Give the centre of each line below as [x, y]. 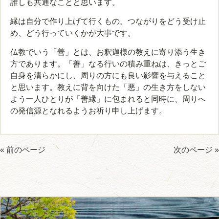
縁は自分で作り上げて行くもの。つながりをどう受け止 [108, 22]
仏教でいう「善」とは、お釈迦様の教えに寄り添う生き [108, 52]
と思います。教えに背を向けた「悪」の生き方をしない [108, 88]
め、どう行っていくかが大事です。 [73, 33]
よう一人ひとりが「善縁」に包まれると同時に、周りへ [108, 99]
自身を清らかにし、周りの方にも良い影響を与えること [108, 76]
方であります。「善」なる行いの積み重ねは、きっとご [108, 64]
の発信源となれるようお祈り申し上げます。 [88, 111]
